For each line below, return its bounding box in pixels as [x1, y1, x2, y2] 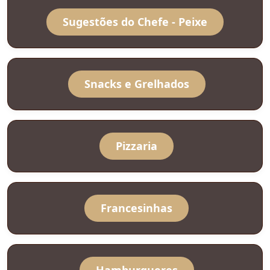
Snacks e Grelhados [84, 76, 189, 91]
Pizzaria [116, 138, 157, 153]
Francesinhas [101, 200, 172, 215]
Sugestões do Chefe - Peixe [63, 14, 207, 29]
